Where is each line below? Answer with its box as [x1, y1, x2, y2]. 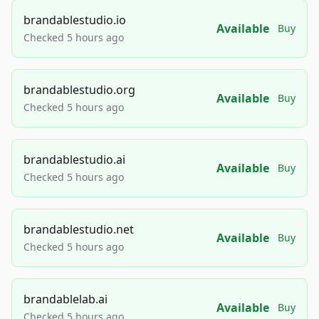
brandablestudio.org [23, 82, 135, 98]
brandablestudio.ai [23, 152, 125, 168]
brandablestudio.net [23, 221, 134, 238]
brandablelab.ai [23, 291, 108, 308]
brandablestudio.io [23, 12, 126, 28]
